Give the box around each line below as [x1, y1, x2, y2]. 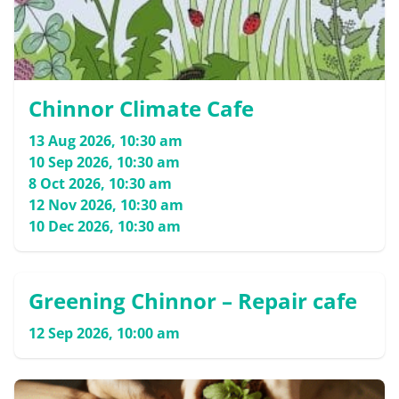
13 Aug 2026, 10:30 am [28, 131, 183, 151]
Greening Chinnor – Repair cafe [28, 286, 357, 316]
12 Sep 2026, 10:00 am [28, 323, 180, 344]
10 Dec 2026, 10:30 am [28, 216, 181, 237]
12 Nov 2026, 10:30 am [28, 195, 183, 216]
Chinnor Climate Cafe [28, 94, 254, 124]
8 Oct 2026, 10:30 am [28, 174, 172, 194]
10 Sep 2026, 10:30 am [28, 152, 180, 173]
